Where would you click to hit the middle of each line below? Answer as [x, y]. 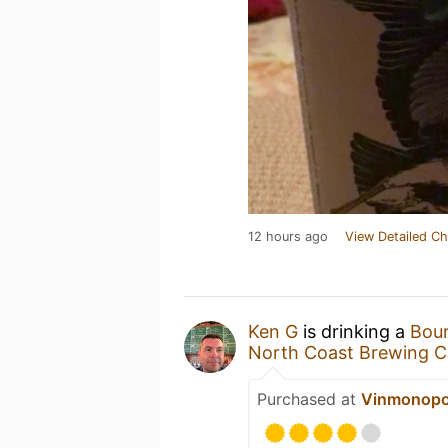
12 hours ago [288, 236]
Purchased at [309, 399]
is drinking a [354, 331]
